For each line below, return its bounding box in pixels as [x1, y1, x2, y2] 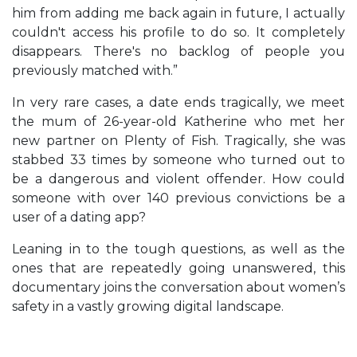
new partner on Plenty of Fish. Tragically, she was [12, 132, 345, 148]
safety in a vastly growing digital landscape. [12, 298, 284, 314]
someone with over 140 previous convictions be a [12, 190, 345, 206]
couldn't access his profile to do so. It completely [12, 24, 345, 40]
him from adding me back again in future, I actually [12, 5, 345, 21]
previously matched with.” [12, 62, 178, 78]
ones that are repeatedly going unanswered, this [12, 260, 345, 276]
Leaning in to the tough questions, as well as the [12, 241, 345, 257]
